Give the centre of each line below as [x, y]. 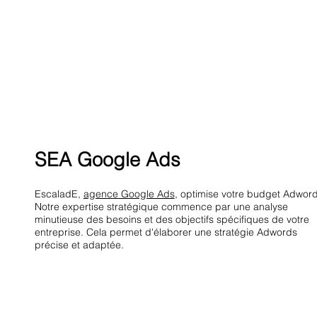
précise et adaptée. [79, 245]
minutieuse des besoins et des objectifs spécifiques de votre [172, 220]
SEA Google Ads [107, 160]
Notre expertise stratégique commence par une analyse [161, 207]
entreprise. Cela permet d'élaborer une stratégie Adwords [166, 232]
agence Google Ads [129, 194]
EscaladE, [59, 194]
